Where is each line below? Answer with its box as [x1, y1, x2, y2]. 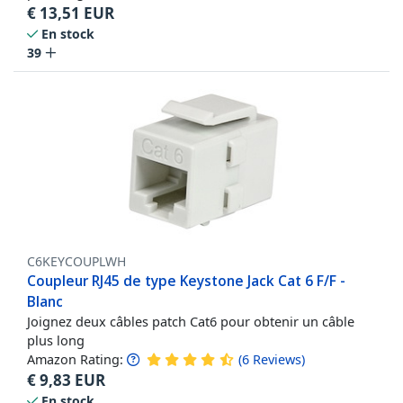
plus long [27, 330, 85, 349]
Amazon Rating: [27, 350, 123, 368]
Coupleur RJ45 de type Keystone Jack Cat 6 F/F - [27, 270, 345, 291]
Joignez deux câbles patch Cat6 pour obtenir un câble [27, 311, 354, 330]
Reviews [253, 350, 301, 368]
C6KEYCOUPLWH [27, 252, 126, 270]
